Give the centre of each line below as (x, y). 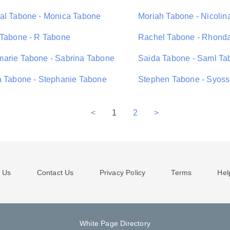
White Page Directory (115, 223)
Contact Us (55, 172)
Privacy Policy (122, 172)
